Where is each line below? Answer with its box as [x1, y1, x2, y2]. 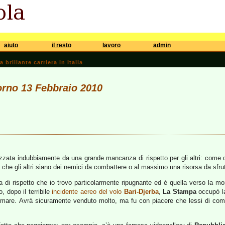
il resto [51, 42, 71, 49]
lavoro [102, 42, 121, 49]
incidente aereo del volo [52, 188, 124, 195]
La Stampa [163, 188, 196, 195]
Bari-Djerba [124, 188, 159, 195]
